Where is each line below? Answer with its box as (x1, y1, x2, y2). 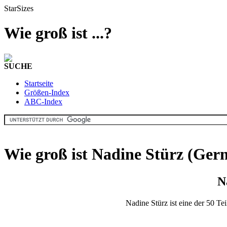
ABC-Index (24, 97, 62, 106)
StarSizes (4, 4, 33, 13)
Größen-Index (24, 88, 69, 97)
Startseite (24, 79, 53, 88)
